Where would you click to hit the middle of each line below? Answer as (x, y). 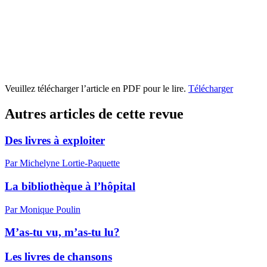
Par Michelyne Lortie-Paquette (62, 163)
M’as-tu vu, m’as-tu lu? (62, 232)
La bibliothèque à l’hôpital (70, 186)
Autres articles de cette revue (94, 114)
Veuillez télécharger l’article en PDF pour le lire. (97, 88)
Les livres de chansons (58, 257)
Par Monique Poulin (43, 209)
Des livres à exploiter (55, 140)
